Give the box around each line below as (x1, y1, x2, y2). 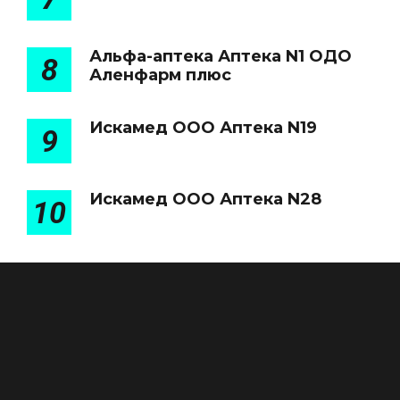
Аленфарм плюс (89, 65, 231, 85)
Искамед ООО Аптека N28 (89, 189, 321, 209)
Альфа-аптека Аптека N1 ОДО (89, 46, 352, 66)
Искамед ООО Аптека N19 (89, 118, 317, 137)
